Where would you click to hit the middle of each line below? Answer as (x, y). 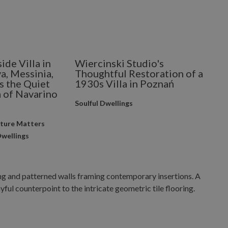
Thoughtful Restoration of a (139, 73)
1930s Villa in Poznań (125, 83)
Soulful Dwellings (104, 103)
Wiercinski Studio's (120, 63)
